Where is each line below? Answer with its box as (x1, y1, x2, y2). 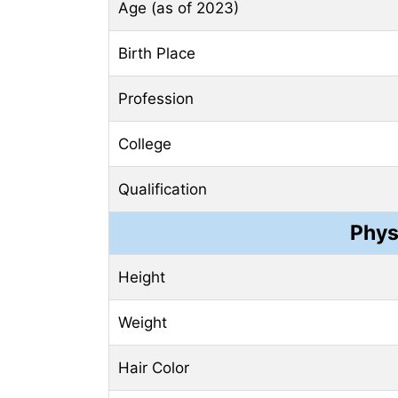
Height (118, 267, 165, 286)
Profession (118, 89, 194, 107)
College (118, 134, 171, 153)
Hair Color (118, 358, 189, 377)
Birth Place (118, 44, 195, 62)
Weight (118, 313, 167, 331)
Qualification (118, 179, 207, 198)
